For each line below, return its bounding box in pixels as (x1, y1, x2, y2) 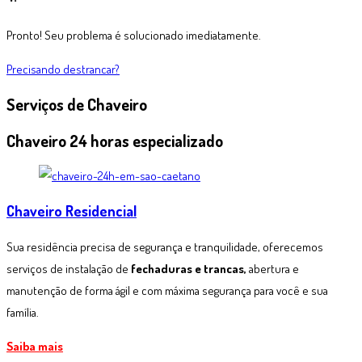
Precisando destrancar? (6, 61, 120, 77)
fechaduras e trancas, (131, 261, 246, 277)
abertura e (246, 261, 299, 277)
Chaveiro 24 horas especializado (6, 129, 223, 151)
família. (6, 305, 39, 321)
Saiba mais (6, 339, 63, 355)
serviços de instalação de (6, 261, 131, 277)
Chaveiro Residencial (6, 202, 137, 221)
